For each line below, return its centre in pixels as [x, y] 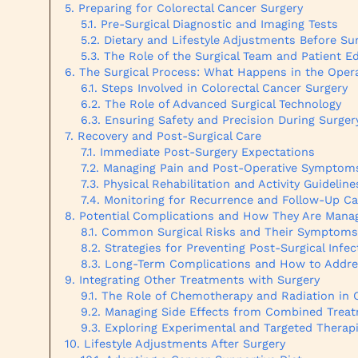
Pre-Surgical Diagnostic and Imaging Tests [219, 24]
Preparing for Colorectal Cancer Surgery [191, 8]
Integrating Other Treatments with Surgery [199, 280]
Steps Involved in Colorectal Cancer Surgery [225, 88]
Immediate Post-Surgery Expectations [207, 152]
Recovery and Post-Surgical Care [169, 136]
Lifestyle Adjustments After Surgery [185, 344]
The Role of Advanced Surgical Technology [223, 104]
